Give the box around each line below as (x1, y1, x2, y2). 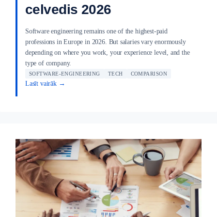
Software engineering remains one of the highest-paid (25, 27, 168, 35)
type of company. (25, 59, 72, 67)
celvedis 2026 (25, 1, 111, 17)
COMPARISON (130, 70, 167, 77)
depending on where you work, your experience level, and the (25, 48, 190, 56)
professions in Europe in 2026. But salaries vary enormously (25, 38, 186, 46)
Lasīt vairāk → (25, 79, 65, 87)
